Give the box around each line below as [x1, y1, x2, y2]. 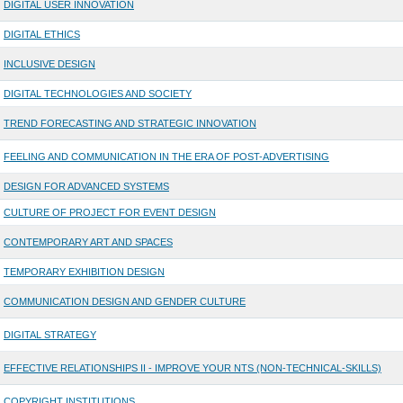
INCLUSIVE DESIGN [3, 58, 95, 70]
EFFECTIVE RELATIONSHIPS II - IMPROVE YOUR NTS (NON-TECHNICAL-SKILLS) [3, 363, 381, 374]
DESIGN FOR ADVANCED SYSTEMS [3, 181, 169, 193]
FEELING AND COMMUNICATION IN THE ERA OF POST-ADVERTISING [3, 151, 329, 163]
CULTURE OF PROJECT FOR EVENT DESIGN [3, 207, 216, 219]
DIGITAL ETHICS [3, 29, 80, 40]
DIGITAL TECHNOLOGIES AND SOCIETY [3, 88, 192, 100]
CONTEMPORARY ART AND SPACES [3, 237, 173, 248]
